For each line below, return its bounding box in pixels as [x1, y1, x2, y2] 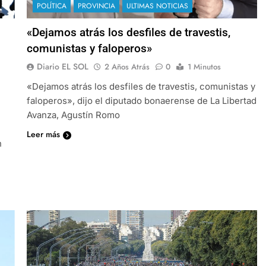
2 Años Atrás [104, 61, 150, 72]
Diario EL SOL [36, 60, 88, 72]
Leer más [26, 128, 60, 140]
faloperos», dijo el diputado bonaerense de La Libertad [26, 94, 256, 106]
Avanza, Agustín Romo [26, 109, 120, 121]
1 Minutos [187, 61, 221, 72]
